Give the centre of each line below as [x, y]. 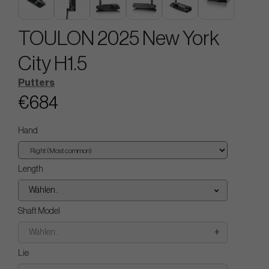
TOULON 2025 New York [119, 38]
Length [31, 169]
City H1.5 [53, 64]
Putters [36, 83]
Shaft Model [39, 211]
